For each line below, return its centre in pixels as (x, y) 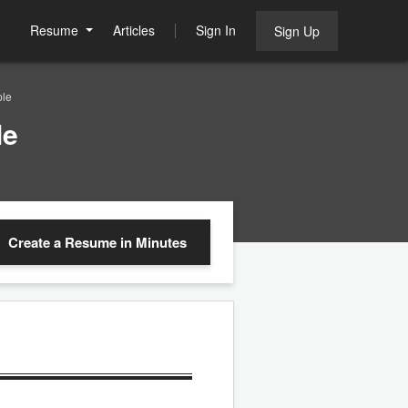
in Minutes (153, 242)
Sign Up (297, 31)
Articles (134, 30)
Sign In (216, 30)
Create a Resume (64, 242)
